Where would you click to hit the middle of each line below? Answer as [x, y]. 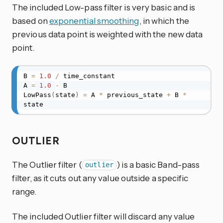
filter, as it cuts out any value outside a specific [100, 178]
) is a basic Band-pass [158, 164]
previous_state [135, 95]
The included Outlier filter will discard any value [104, 216]
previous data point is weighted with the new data [108, 34]
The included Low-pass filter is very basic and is [104, 7]
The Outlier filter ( [47, 164]
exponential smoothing [94, 21]
